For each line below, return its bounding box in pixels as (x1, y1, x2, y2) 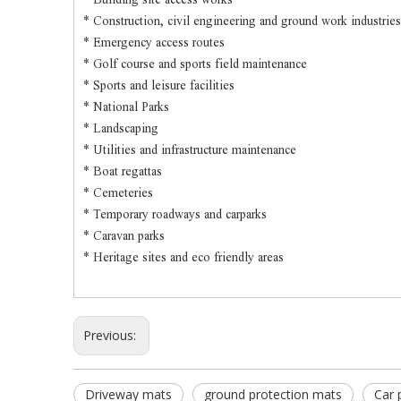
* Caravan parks (83, 229, 165, 243)
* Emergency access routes (83, 36, 225, 49)
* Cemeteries (83, 186, 153, 200)
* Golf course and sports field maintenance (83, 57, 307, 71)
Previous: (83, 327, 140, 344)
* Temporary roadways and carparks (83, 208, 267, 221)
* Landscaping (83, 122, 158, 135)
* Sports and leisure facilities (83, 79, 235, 92)
